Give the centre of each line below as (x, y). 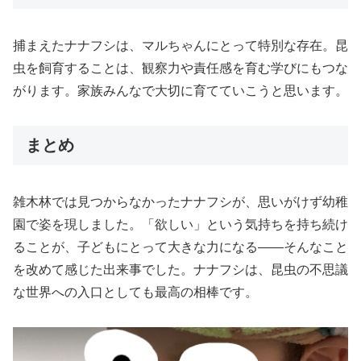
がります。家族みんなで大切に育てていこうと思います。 (180, 91)
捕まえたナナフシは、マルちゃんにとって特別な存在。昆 (180, 46)
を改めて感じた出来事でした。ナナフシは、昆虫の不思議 (180, 270)
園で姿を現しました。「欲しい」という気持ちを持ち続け (180, 225)
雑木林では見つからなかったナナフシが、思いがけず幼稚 (180, 202)
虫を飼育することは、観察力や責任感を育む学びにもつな (180, 68)
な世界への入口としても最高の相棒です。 (135, 293)
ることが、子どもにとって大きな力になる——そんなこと (180, 247)
